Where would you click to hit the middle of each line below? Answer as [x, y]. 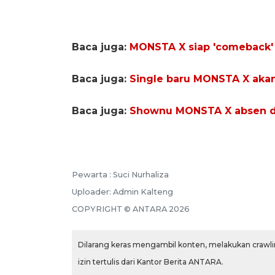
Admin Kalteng [143, 192]
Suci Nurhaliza [141, 174]
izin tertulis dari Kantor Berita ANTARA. [151, 261]
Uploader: [92, 192]
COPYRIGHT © [102, 209]
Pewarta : [92, 174]
